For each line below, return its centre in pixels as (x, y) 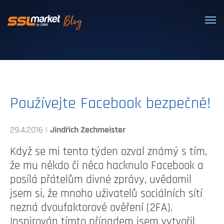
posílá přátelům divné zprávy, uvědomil (101, 180)
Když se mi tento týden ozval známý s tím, (108, 152)
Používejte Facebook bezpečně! (110, 103)
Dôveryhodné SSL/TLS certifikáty (147, 21)
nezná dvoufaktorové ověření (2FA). (91, 208)
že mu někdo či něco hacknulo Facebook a (107, 166)
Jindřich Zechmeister (88, 130)
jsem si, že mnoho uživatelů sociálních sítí (106, 194)
